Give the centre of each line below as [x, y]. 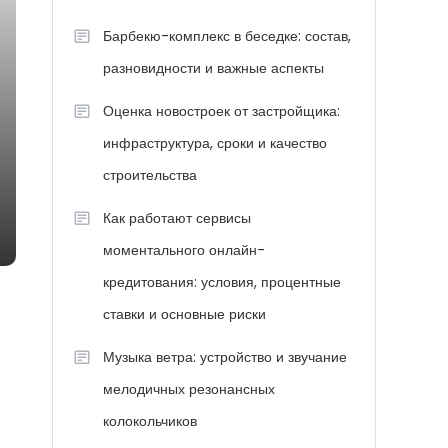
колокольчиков [150, 421]
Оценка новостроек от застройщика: [221, 111]
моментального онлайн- [184, 250]
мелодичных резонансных [189, 389]
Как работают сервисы [177, 218]
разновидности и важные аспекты [213, 68]
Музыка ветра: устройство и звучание [225, 357]
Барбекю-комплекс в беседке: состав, [227, 36]
